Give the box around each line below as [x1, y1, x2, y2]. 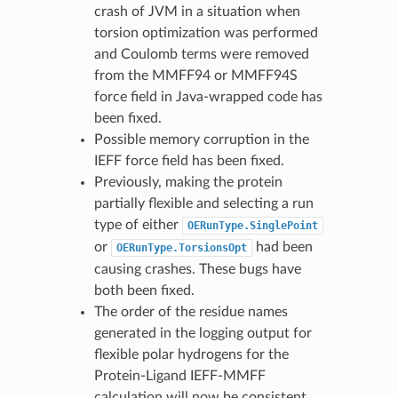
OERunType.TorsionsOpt [115, 241, 247, 254]
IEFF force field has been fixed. [93, 153, 284, 168]
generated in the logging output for [93, 325, 312, 340]
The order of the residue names [93, 304, 288, 319]
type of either [93, 217, 182, 232]
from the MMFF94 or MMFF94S [93, 68, 298, 83]
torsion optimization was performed [93, 25, 318, 40]
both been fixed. [93, 283, 195, 298]
